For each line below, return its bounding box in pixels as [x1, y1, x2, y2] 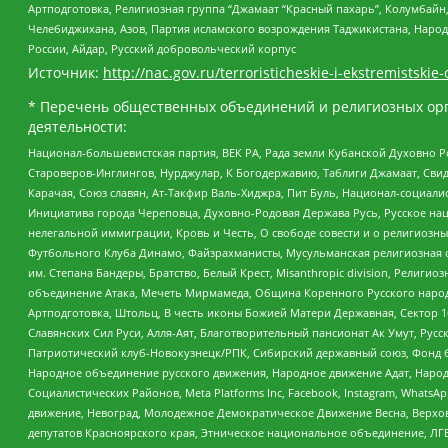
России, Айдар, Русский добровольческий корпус [28, 40, 296, 56]
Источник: [28, 63, 103, 83]
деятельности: [28, 117, 127, 137]
